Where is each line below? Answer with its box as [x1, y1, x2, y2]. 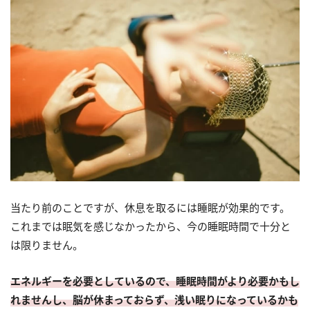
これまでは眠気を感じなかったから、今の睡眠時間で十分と [10, 219, 291, 233]
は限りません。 [10, 237, 83, 252]
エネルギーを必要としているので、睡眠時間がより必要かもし [10, 273, 300, 288]
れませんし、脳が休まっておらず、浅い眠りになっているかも [10, 292, 298, 307]
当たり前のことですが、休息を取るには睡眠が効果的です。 [10, 200, 290, 215]
